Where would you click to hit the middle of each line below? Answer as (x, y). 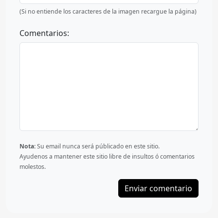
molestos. (33, 167)
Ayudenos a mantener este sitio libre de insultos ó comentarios (107, 157)
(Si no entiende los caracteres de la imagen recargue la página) (108, 12)
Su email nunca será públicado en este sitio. (98, 146)
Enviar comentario (158, 189)
